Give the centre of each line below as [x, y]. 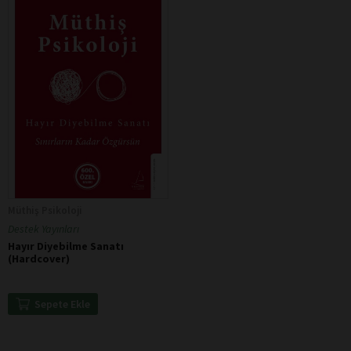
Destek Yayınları [43, 229]
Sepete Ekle [62, 304]
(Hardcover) [39, 259]
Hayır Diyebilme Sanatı [66, 246]
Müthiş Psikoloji [45, 211]
